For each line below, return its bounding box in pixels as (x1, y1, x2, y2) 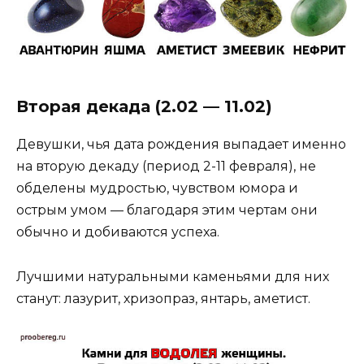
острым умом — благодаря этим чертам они (16, 202, 318, 219)
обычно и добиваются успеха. (16, 224, 219, 240)
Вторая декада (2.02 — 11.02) (16, 97, 272, 117)
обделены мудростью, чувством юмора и (16, 180, 298, 197)
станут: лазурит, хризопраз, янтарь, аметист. (16, 290, 310, 306)
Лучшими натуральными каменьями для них (16, 268, 329, 284)
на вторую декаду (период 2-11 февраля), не (16, 158, 316, 175)
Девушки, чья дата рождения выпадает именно (16, 136, 346, 153)
